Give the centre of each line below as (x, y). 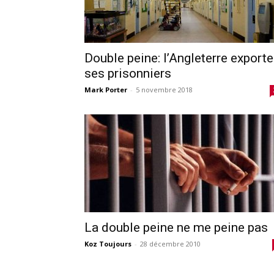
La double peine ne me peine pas (176, 227)
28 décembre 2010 (170, 243)
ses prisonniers (128, 73)
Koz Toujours (108, 243)
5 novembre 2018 (164, 89)
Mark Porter (106, 89)
